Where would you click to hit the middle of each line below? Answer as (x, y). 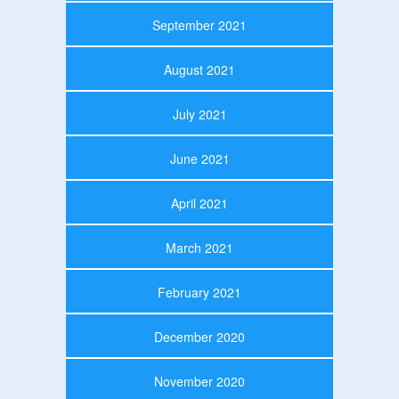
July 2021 (199, 114)
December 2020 (199, 336)
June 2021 (199, 158)
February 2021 (199, 292)
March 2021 (199, 247)
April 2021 (199, 203)
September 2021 (199, 24)
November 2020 (199, 381)
